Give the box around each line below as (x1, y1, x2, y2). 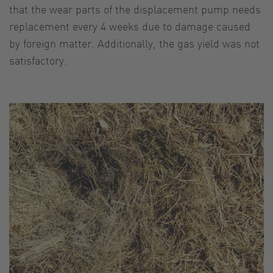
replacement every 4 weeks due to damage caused (9, 18, 250, 33)
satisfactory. (9, 52, 67, 67)
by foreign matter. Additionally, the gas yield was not (9, 35, 260, 50)
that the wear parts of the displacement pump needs (9, 1, 264, 16)
